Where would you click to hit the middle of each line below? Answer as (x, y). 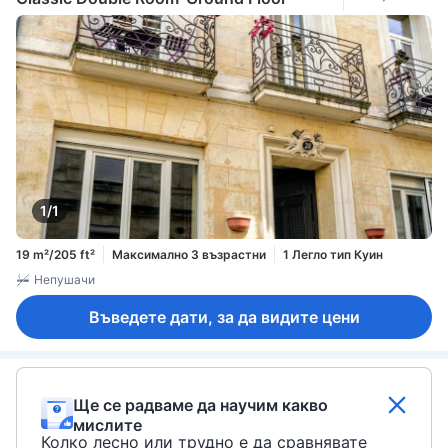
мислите (107, 425)
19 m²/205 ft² (55, 254)
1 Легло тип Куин (333, 254)
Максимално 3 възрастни (189, 254)
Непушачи (64, 280)
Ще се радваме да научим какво (200, 405)
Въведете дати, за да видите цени (224, 317)
